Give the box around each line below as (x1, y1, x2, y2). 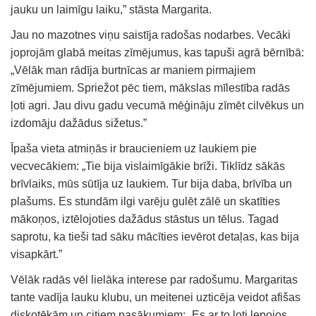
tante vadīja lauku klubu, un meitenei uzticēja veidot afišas (11, 291, 300, 303)
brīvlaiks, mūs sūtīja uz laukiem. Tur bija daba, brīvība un (11, 177, 292, 190)
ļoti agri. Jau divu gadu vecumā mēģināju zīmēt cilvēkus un (11, 99, 304, 111)
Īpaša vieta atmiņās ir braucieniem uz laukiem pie (11, 142, 257, 154)
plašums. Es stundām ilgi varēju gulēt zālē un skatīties (11, 195, 280, 207)
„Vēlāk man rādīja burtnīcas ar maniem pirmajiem (11, 63, 255, 76)
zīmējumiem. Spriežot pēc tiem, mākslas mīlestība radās (11, 81, 290, 94)
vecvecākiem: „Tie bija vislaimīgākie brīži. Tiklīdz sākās (11, 159, 285, 172)
